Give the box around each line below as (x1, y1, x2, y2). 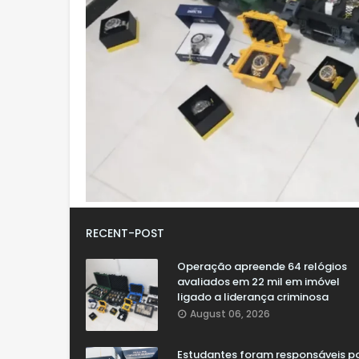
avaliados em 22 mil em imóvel (177, 274, 340, 290)
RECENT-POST (86, 225, 164, 242)
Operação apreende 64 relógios (177, 259, 347, 275)
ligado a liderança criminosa (177, 289, 329, 305)
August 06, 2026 (190, 307, 270, 321)
